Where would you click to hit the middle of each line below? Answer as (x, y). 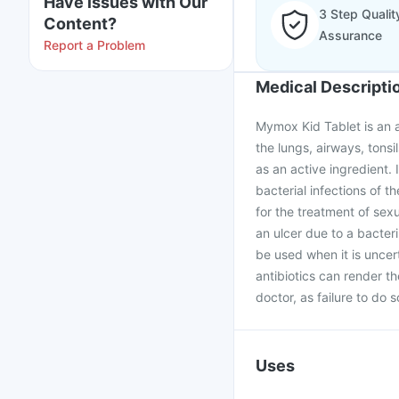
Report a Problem (94, 45)
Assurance (350, 35)
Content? (80, 24)
